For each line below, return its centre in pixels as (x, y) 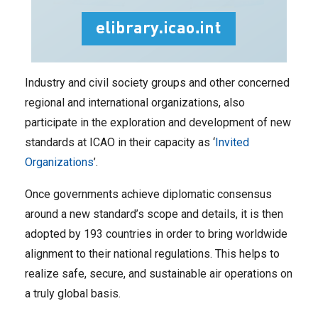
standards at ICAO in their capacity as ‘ (120, 142)
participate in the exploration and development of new (158, 122)
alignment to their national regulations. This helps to (152, 254)
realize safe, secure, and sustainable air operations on (159, 274)
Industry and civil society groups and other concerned (157, 83)
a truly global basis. (73, 294)
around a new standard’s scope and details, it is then (154, 214)
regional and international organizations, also (135, 103)
